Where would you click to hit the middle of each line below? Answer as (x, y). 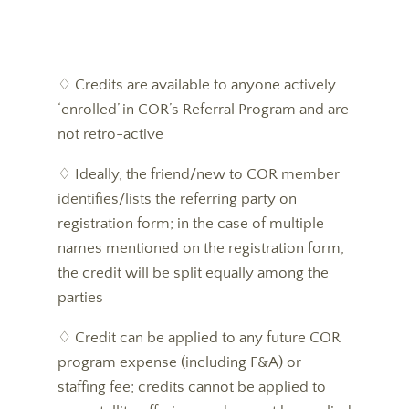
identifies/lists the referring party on (177, 199)
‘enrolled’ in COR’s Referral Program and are (203, 110)
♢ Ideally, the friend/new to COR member (198, 174)
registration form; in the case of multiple (190, 224)
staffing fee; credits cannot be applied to (191, 387)
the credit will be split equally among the (193, 273)
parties (80, 298)
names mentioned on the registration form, (200, 248)
